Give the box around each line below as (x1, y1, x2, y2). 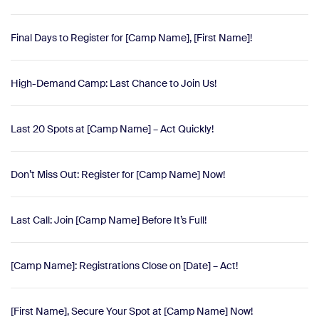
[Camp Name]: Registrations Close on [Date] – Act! (11, 258, 238, 272)
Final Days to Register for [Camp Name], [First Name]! (11, 31, 252, 44)
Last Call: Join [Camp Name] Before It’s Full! (11, 213, 206, 226)
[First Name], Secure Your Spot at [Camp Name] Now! (11, 304, 253, 318)
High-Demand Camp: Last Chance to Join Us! (11, 76, 216, 90)
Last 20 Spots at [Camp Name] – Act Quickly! (11, 122, 214, 135)
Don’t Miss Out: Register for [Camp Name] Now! (11, 167, 225, 181)
